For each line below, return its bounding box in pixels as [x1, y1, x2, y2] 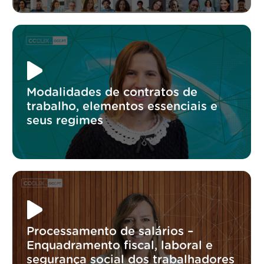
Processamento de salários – [27, 225, 194, 237]
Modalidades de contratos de [27, 86, 198, 98]
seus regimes [27, 114, 104, 127]
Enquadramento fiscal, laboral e [27, 239, 213, 252]
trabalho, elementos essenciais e [27, 100, 218, 113]
